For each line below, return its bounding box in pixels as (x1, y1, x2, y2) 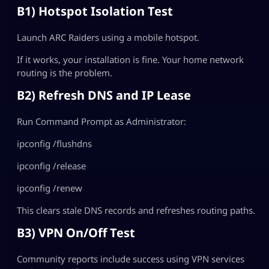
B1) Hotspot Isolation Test (17, 2, 173, 19)
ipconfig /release (17, 159, 86, 172)
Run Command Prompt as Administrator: (17, 115, 186, 127)
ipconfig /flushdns (17, 137, 92, 150)
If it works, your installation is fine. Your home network (17, 53, 244, 65)
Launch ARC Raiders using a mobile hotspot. (17, 31, 199, 43)
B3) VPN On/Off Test (17, 224, 135, 241)
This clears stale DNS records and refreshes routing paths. (17, 204, 255, 216)
